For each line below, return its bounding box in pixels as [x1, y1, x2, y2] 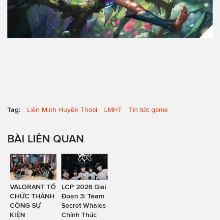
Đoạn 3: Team [61, 192, 105, 200]
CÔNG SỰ [10, 201, 41, 210]
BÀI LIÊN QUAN [7, 132, 84, 144]
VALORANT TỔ [10, 183, 56, 191]
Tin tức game [129, 106, 168, 113]
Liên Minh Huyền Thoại [27, 106, 97, 113]
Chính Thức [61, 211, 97, 219]
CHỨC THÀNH [10, 192, 55, 200]
